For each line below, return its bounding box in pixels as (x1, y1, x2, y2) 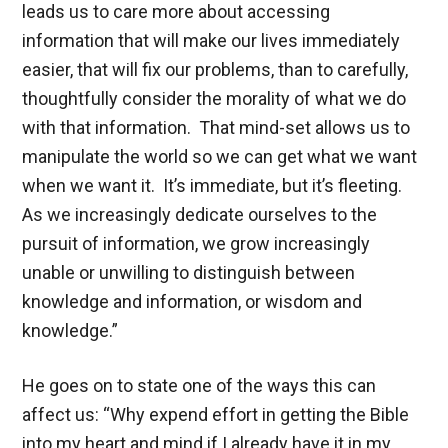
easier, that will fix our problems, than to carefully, (22, 58, 409, 80)
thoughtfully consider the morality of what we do (22, 87, 407, 109)
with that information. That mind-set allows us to (22, 116, 411, 138)
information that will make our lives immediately (22, 29, 401, 51)
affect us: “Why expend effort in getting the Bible (22, 403, 410, 425)
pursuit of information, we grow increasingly (22, 232, 371, 254)
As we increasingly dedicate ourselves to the (22, 203, 378, 225)
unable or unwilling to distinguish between (22, 261, 356, 283)
